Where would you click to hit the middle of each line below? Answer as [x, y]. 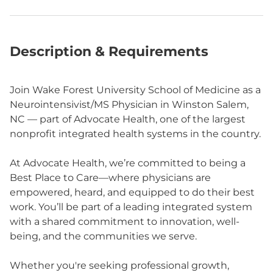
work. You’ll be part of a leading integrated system [131, 207]
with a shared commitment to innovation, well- [125, 222]
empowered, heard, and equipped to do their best [132, 192]
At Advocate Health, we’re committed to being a [128, 163]
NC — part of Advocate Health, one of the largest [128, 119]
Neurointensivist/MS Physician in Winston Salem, [129, 105]
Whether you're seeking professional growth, [119, 265]
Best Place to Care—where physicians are [110, 178]
